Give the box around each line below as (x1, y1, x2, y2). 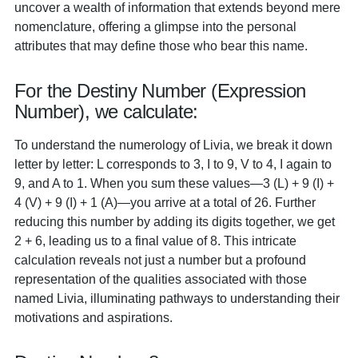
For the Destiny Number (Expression (14, 80, 306, 101)
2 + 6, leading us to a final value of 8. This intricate (14, 233, 296, 248)
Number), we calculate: (14, 101, 198, 122)
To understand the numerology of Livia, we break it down (14, 137, 332, 152)
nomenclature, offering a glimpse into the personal (14, 19, 296, 34)
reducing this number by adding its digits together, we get (14, 214, 335, 229)
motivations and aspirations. (14, 310, 173, 324)
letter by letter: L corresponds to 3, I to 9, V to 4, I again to (14, 157, 332, 171)
